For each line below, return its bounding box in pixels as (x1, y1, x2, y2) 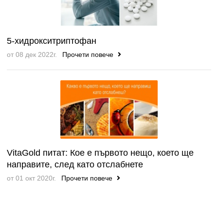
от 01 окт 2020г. (7, 174, 56, 182)
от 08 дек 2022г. (7, 50, 57, 58)
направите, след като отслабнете (7, 159, 143, 169)
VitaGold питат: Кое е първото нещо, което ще (7, 147, 194, 158)
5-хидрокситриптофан (7, 36, 96, 46)
